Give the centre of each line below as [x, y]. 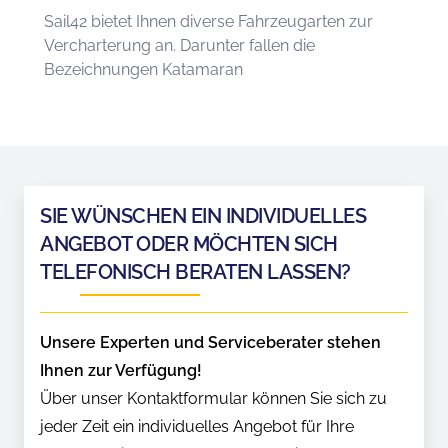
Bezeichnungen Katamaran [143, 69]
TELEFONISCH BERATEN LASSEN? [195, 271]
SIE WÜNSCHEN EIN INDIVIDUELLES [203, 215]
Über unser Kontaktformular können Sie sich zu [213, 398]
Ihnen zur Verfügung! [121, 370]
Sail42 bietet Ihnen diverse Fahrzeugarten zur [208, 21]
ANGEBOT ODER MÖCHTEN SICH [189, 243]
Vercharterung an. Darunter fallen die [179, 45]
